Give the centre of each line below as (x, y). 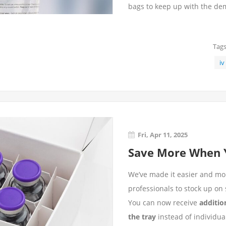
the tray (142, 217)
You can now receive (164, 203)
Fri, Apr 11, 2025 (163, 135)
